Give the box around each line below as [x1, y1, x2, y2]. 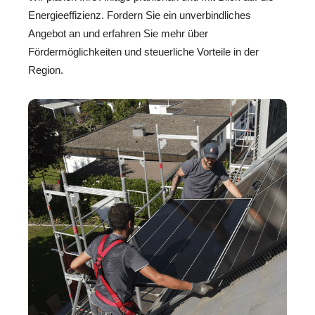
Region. [28, 63, 63, 76]
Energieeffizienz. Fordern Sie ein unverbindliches [28, 8, 251, 21]
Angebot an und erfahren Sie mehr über [28, 27, 208, 39]
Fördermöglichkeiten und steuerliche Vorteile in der [28, 45, 259, 58]
